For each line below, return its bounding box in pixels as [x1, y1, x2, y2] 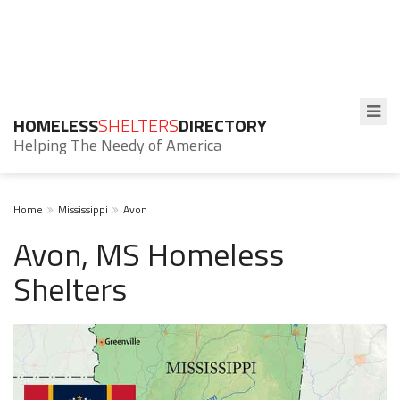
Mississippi [58, 201, 108, 218]
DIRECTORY [179, 112, 267, 139]
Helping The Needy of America [13, 133, 221, 157]
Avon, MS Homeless [13, 229, 284, 279]
